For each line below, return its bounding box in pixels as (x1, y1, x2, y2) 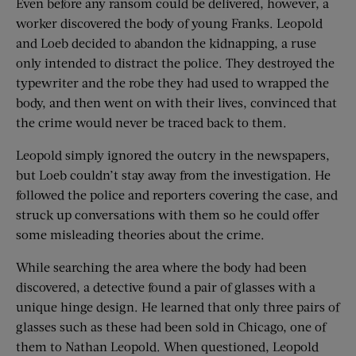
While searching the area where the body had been (16, 259, 307, 275)
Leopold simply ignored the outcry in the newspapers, (16, 147, 330, 163)
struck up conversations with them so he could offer (16, 207, 319, 222)
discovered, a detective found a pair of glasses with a (16, 279, 315, 295)
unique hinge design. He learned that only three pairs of (16, 299, 339, 315)
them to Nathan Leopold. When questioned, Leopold (16, 339, 319, 354)
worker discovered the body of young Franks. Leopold (16, 15, 323, 31)
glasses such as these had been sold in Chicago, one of (16, 319, 326, 335)
